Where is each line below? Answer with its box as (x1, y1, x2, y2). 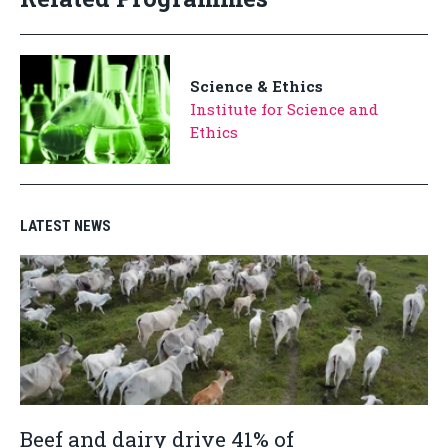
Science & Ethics (190, 76, 323, 96)
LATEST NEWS (20, 217, 111, 235)
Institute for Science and (190, 99, 378, 119)
